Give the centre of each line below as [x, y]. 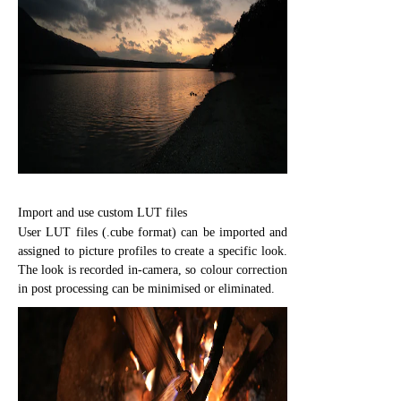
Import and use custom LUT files [102, 212]
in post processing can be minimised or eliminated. [146, 288]
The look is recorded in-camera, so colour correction [153, 269]
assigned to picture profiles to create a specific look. [153, 251]
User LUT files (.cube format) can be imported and [153, 232]
